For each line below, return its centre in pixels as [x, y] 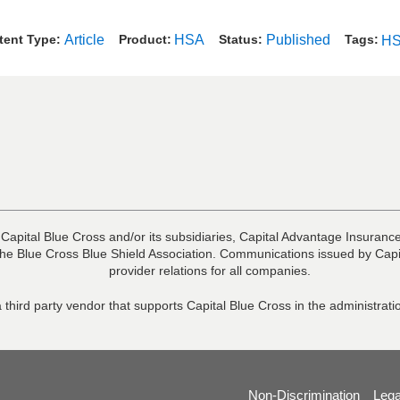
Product [142, 39]
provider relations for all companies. [210, 271]
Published [298, 39]
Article [84, 39]
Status [238, 39]
